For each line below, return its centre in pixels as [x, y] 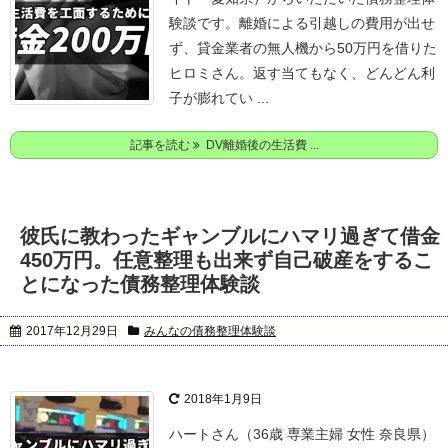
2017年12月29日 [72, 331]
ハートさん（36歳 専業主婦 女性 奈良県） [302, 434]
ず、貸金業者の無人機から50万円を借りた [303, 48]
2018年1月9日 [223, 399]
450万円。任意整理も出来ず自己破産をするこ [226, 260]
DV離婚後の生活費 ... [259, 145]
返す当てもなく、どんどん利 [344, 73]
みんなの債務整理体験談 [210, 331]
